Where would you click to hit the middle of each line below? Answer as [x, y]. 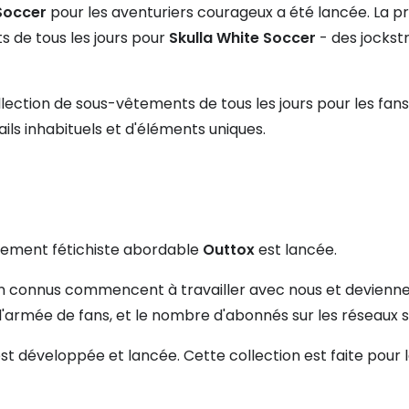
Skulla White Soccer [242, 38]
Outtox [229, 250]
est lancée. [296, 250]
